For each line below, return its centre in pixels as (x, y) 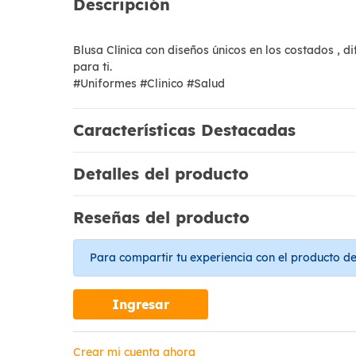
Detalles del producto (161, 174)
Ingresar (141, 304)
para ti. (94, 67)
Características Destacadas (184, 130)
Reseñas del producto (161, 217)
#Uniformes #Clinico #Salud (149, 83)
